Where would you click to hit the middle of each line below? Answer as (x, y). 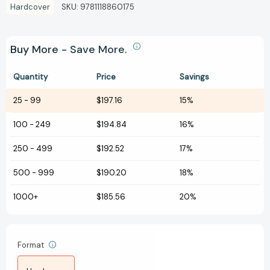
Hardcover (30, 7)
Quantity (30, 77)
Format (32, 245)
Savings (194, 77)
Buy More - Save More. (70, 49)
